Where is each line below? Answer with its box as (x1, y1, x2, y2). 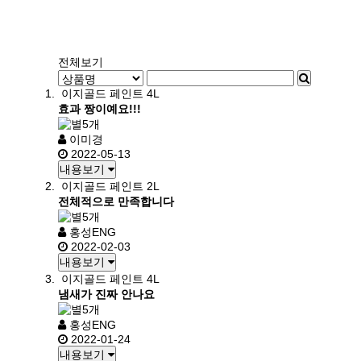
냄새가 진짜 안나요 (58, 288, 155, 301)
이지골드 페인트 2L (61, 180, 160, 193)
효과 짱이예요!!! (58, 102, 141, 115)
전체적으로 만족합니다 (58, 195, 174, 208)
